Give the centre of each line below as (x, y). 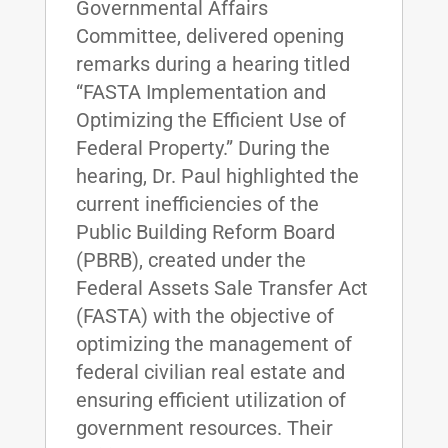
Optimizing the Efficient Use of (210, 119)
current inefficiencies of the (197, 203)
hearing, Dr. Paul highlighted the (217, 175)
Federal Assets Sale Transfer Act (221, 287)
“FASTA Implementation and (200, 91)
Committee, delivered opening (209, 35)
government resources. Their (204, 427)
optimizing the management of (213, 343)
